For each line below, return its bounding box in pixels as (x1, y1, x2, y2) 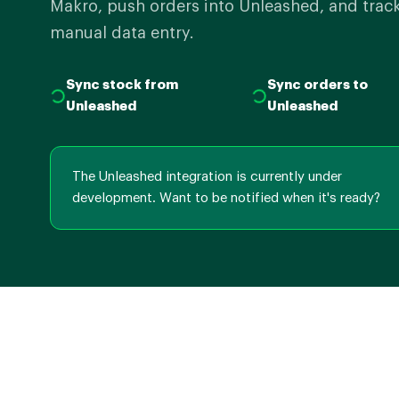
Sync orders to (266, 78, 368, 92)
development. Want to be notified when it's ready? (72, 191, 380, 205)
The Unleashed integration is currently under (72, 170, 342, 183)
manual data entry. (50, 25, 194, 41)
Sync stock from (66, 78, 178, 92)
